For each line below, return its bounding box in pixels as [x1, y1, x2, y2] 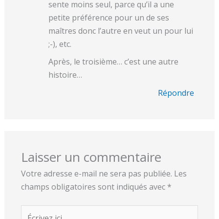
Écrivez [20, 205, 46, 217]
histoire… [48, 69, 82, 81]
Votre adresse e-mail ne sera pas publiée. [21, 168, 172, 179]
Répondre [158, 87, 195, 98]
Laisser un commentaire [21, 148, 161, 166]
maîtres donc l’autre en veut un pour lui [48, 25, 193, 36]
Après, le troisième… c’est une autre [48, 56, 178, 67]
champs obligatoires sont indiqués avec [21, 181, 167, 192]
